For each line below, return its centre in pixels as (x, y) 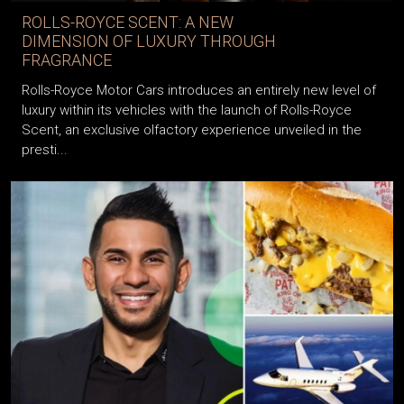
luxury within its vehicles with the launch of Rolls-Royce (187, 110)
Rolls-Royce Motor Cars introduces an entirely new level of (199, 90)
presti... (45, 149)
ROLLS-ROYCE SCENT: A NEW (128, 22)
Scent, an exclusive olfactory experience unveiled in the (192, 129)
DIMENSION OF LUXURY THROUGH (149, 41)
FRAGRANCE (67, 60)
